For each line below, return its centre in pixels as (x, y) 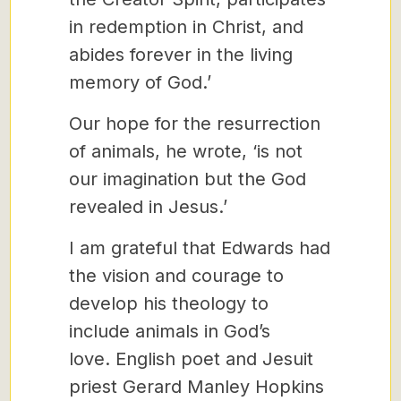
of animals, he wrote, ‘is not (186, 151)
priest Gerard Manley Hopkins (196, 387)
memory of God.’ (143, 82)
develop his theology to (169, 303)
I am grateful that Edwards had (200, 248)
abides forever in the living (181, 55)
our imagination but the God (188, 179)
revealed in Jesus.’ (151, 207)
